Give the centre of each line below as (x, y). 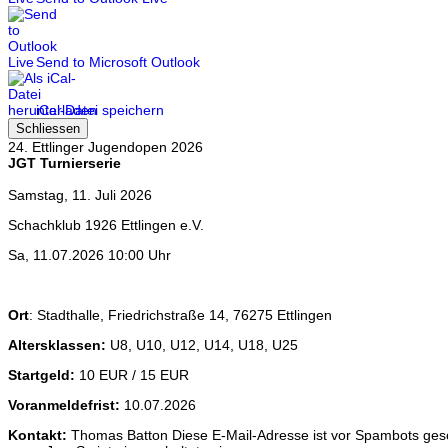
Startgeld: (41, 375)
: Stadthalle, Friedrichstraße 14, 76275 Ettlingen (180, 315)
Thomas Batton (119, 435)
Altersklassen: (57, 345)
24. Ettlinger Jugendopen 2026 (105, 147)
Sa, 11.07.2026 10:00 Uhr (89, 255)
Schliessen (48, 129)
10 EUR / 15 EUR (132, 375)
